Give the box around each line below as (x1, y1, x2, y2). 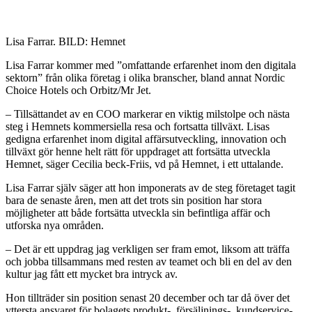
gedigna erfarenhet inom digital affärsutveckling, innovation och (6, 132, 286, 145)
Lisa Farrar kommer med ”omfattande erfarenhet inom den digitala (6, 58, 296, 71)
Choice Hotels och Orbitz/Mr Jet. (6, 84, 151, 96)
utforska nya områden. (6, 219, 104, 231)
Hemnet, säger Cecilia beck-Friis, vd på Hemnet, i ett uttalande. (6, 157, 283, 170)
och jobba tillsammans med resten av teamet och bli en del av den (6, 255, 292, 267)
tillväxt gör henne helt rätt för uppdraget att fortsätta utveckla (6, 145, 270, 157)
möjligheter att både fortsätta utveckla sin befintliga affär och (6, 206, 270, 219)
